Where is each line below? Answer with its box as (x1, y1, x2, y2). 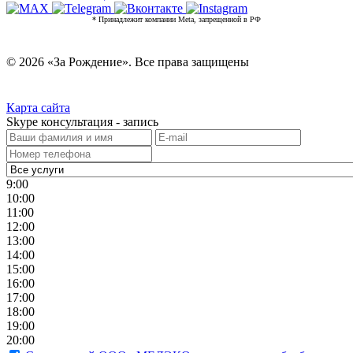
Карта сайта (6, 100, 70, 114)
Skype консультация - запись (6, 114, 158, 128)
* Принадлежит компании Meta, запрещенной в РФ (92, 14, 261, 24)
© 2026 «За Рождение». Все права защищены (6, 54, 249, 69)
